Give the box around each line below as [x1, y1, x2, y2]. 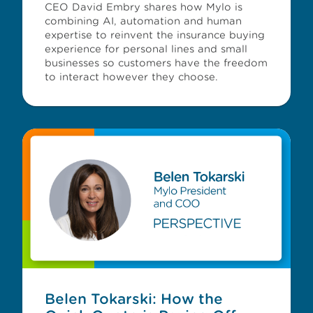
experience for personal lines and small [45, 43, 247, 54]
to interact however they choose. [45, 71, 218, 82]
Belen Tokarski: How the [45, 291, 223, 307]
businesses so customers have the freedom [45, 57, 268, 68]
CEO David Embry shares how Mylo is [45, 1, 242, 13]
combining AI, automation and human [45, 15, 242, 27]
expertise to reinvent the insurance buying [45, 29, 265, 41]
